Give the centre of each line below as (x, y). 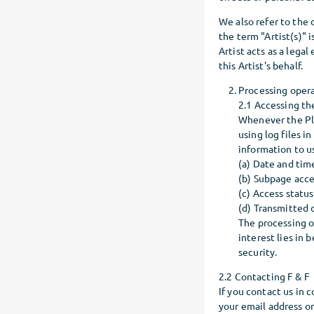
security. (258, 252)
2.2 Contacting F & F (264, 276)
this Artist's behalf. (261, 65)
